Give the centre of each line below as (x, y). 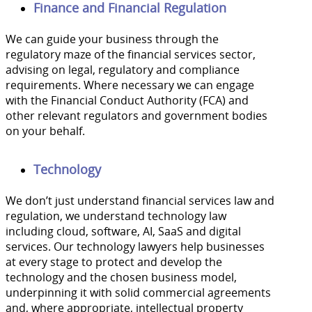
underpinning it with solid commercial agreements (138, 292)
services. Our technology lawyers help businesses (135, 246)
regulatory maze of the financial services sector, (131, 55)
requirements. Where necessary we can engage (130, 85)
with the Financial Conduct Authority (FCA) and (127, 101)
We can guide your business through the (112, 39)
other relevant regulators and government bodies (136, 116)
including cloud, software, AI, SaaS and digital (123, 231)
